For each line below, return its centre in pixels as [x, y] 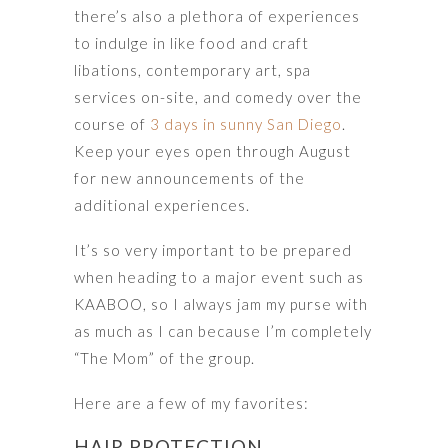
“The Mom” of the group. [164, 357]
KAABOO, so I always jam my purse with [221, 303]
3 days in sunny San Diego [246, 123]
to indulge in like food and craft [191, 42]
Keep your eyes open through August [212, 150]
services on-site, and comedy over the [218, 96]
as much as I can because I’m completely [223, 330]
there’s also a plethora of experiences [217, 15]
